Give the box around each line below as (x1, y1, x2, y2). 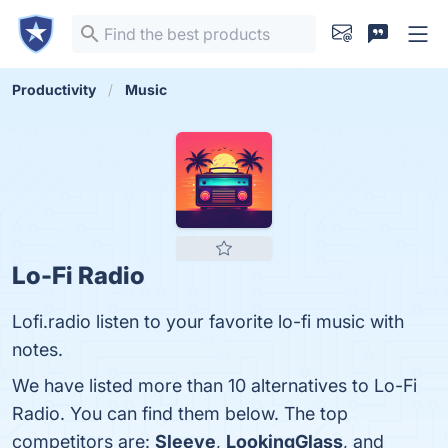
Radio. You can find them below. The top (12, 403, 348, 424)
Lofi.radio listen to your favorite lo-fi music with (12, 311, 404, 332)
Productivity (12, 81, 96, 98)
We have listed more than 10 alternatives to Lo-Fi (12, 375, 417, 396)
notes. (12, 339, 63, 360)
